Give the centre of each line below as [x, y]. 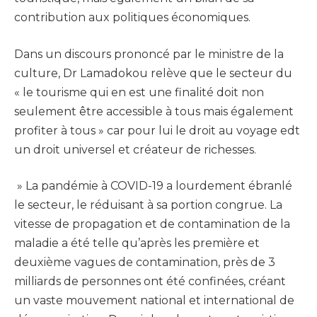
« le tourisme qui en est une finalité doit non [139, 92]
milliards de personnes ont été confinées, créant [150, 282]
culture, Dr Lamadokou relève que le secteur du [153, 73]
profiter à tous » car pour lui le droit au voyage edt [157, 130]
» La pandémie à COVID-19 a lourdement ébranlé [153, 186]
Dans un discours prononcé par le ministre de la [149, 54]
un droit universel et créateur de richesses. [135, 149]
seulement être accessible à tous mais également [154, 111]
